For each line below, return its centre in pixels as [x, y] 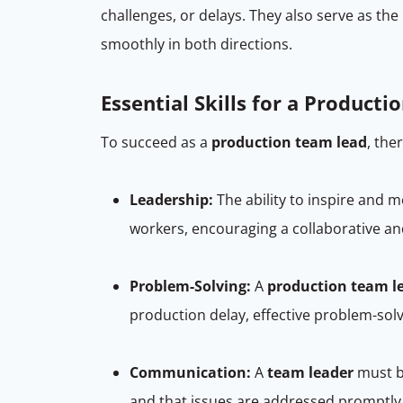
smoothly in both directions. [198, 44]
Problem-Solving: [190, 286]
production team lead [289, 142]
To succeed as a [156, 142]
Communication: [190, 372]
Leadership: [171, 199]
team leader [310, 372]
